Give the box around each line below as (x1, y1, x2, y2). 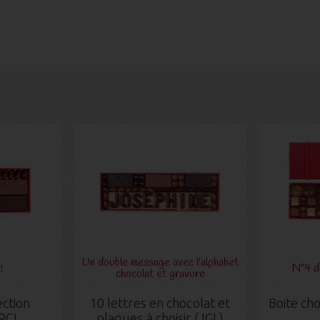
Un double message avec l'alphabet (81, 255, 239, 271)
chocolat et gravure (115, 266, 205, 282)
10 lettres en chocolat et (89, 296, 231, 311)
